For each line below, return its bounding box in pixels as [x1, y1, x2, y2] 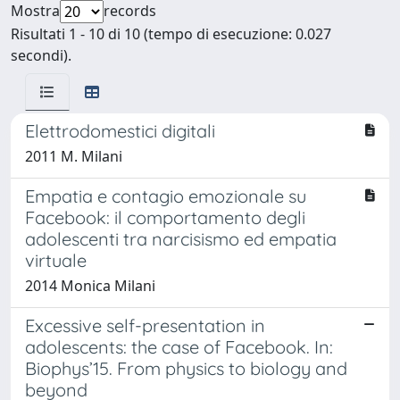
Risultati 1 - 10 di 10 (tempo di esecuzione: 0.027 [11, 23, 331, 44]
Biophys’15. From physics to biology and [25, 356, 347, 379]
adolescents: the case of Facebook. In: [25, 335, 333, 358]
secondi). [11, 45, 71, 65]
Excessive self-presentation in [25, 313, 265, 337]
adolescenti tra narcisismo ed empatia [25, 227, 337, 250]
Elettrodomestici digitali [25, 119, 215, 142]
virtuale [25, 248, 87, 271]
